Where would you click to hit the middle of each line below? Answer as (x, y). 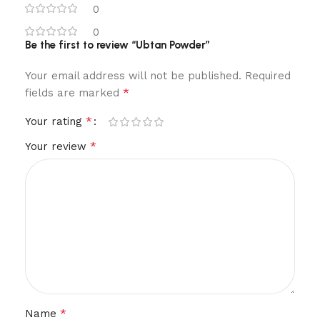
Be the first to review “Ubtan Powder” (117, 45)
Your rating (55, 121)
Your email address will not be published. (133, 76)
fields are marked (74, 93)
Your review (57, 146)
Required (268, 76)
